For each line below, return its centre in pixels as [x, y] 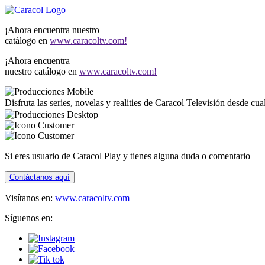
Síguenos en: [29, 218]
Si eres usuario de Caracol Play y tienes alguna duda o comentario [127, 156]
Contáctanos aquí [40, 177]
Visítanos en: [30, 198]
